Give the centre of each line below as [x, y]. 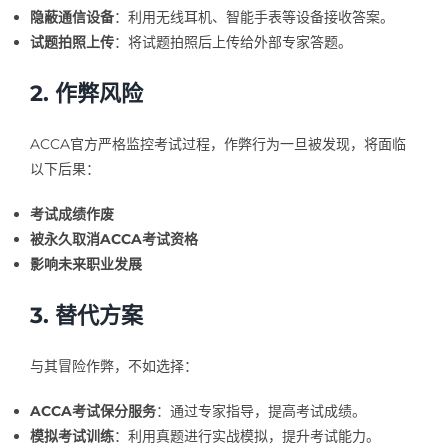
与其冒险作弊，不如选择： [113, 366]
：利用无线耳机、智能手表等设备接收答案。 [253, 17]
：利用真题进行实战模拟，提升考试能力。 [246, 436]
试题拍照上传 [71, 42]
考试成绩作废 [71, 214]
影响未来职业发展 [85, 264]
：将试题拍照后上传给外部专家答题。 [232, 42]
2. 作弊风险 [86, 94]
